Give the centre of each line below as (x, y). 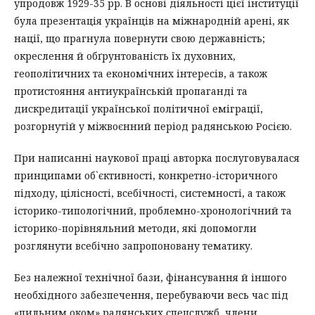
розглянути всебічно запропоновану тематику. (133, 245)
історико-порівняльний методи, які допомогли (135, 228)
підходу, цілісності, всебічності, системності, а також (150, 193)
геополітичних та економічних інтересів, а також (141, 73)
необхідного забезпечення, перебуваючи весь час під (151, 295)
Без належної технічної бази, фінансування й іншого (150, 277)
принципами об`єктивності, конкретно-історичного (146, 175)
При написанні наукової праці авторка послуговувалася (157, 157)
